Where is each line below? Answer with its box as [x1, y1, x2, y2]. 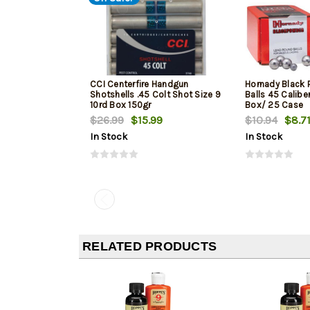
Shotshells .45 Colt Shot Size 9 [90, 89, 221, 100]
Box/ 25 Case [245, 100, 303, 111]
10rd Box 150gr [90, 100, 152, 111]
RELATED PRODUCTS [82, 239, 217, 254]
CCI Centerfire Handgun [90, 79, 189, 90]
